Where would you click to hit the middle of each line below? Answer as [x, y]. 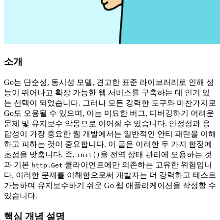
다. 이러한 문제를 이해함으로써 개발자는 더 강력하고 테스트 [110, 175]
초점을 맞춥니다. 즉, [40, 154]
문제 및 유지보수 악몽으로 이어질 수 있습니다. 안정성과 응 [107, 123]
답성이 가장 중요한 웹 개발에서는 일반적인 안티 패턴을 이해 [110, 134]
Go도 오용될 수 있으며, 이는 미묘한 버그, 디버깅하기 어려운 [109, 113]
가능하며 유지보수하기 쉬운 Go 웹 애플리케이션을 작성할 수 [110, 185]
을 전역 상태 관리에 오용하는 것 [156, 154]
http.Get [47, 165]
